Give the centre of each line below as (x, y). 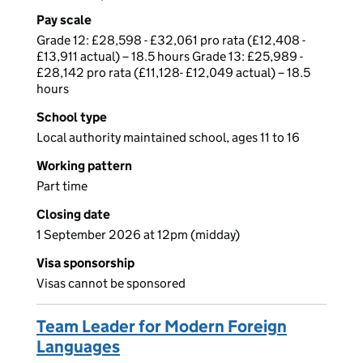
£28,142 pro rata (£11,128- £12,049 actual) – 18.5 (173, 73)
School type (72, 117)
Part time (62, 186)
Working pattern (84, 166)
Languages (78, 347)
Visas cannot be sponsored (111, 284)
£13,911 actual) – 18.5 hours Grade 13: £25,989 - (170, 57)
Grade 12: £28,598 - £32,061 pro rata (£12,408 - (171, 41)
